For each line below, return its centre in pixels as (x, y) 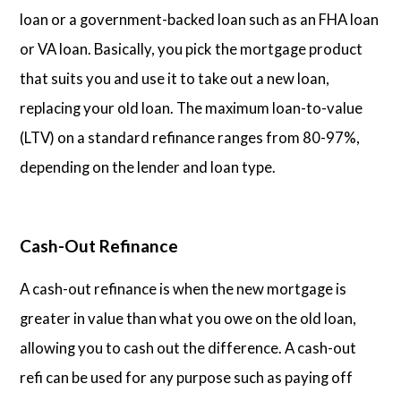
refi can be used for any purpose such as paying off (187, 377)
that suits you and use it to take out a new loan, (175, 78)
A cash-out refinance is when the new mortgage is (183, 288)
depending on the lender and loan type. (148, 166)
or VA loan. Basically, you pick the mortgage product (192, 48)
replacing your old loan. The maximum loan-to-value (192, 107)
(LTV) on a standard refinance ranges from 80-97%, (190, 137)
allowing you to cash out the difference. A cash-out (188, 347)
